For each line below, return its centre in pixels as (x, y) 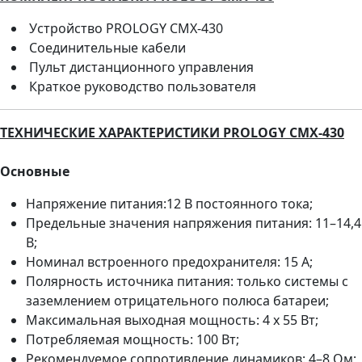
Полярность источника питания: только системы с (187, 281)
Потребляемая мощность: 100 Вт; (133, 339)
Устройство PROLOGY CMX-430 (124, 28)
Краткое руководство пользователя (141, 86)
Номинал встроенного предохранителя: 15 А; (169, 261)
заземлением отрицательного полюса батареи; (177, 300)
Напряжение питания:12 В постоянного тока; (169, 203)
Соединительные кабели (106, 47)
